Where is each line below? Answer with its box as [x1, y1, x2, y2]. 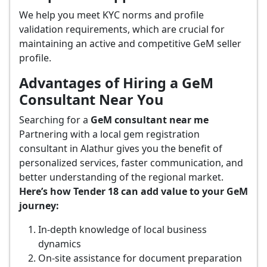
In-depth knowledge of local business [38, 223, 207, 236]
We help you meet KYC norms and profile [19, 8, 204, 21]
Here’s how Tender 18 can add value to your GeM [19, 185, 248, 198]
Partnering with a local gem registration [19, 128, 200, 141]
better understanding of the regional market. [19, 170, 223, 184]
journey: [19, 199, 59, 212]
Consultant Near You [19, 90, 163, 109]
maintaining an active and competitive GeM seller [19, 37, 241, 50]
